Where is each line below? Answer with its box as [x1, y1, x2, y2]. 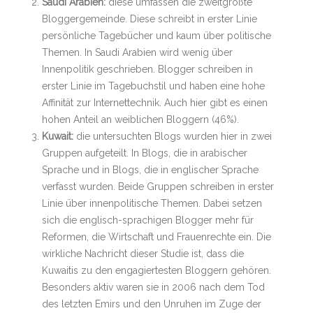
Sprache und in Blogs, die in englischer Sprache [42, 164, 259, 175]
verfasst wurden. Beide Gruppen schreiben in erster [42, 181, 274, 192]
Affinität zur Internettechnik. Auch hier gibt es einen [42, 97, 268, 108]
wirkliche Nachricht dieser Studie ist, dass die [42, 248, 244, 259]
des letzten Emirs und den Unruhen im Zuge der [42, 298, 261, 310]
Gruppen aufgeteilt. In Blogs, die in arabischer [42, 147, 247, 159]
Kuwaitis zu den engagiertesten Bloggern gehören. [42, 265, 271, 276]
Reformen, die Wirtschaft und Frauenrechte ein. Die [42, 231, 271, 242]
